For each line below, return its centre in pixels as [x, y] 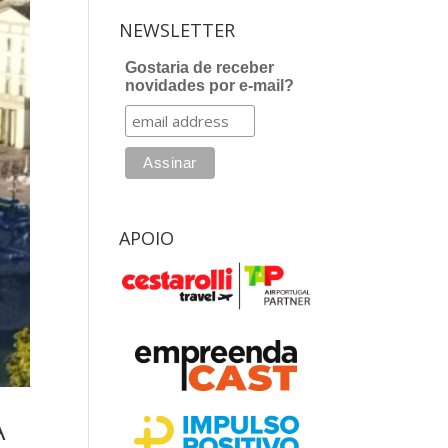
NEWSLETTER [177, 30]
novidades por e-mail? [209, 85]
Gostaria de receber [199, 67]
